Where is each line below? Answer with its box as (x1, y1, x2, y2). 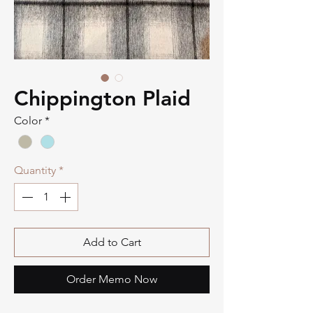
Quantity (14, 163, 56, 177)
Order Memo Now (66, 272, 157, 286)
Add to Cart (82, 235, 141, 249)
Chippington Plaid (14, 86, 191, 111)
